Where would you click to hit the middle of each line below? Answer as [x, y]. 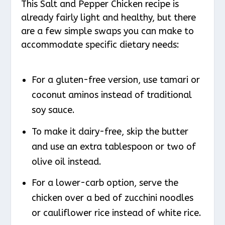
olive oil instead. [66, 161]
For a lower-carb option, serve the [105, 183]
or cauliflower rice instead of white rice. [116, 213]
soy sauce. [53, 110]
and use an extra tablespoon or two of [114, 146]
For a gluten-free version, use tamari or [116, 80]
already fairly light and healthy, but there [109, 17]
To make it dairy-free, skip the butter [110, 131]
